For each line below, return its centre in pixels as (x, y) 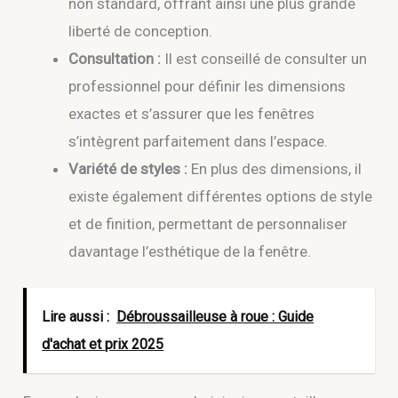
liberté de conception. (141, 31)
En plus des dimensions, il (275, 168)
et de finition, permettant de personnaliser (208, 223)
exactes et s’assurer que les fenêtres (192, 113)
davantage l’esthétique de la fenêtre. (190, 251)
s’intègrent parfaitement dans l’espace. (199, 141)
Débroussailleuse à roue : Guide (215, 317)
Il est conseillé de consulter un (264, 58)
